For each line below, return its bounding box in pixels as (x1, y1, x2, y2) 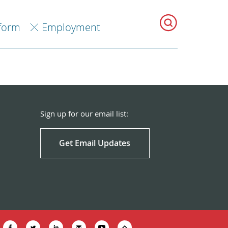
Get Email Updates (59, 137, 131, 149)
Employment (41, 20, 100, 35)
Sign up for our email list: (40, 108, 128, 119)
